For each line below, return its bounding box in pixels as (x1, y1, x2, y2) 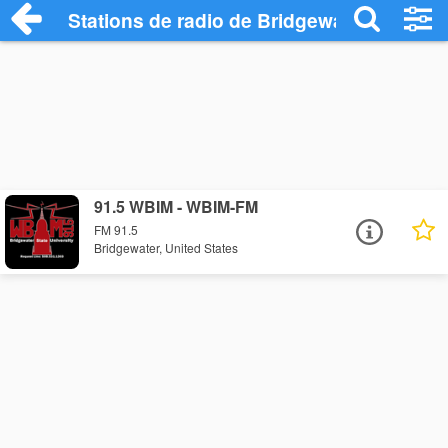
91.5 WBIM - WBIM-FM (94, 195, 259, 218)
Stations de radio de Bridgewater (68, 6, 369, 34)
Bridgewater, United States (94, 239, 239, 257)
